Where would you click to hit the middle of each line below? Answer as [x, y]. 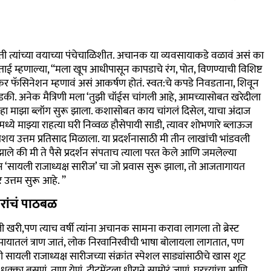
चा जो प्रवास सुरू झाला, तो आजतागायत [171, 167]
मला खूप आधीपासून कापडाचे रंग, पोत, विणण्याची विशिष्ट [158, 69]
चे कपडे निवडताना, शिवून [212, 83]
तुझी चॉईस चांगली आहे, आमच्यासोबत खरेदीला [175, 97]
